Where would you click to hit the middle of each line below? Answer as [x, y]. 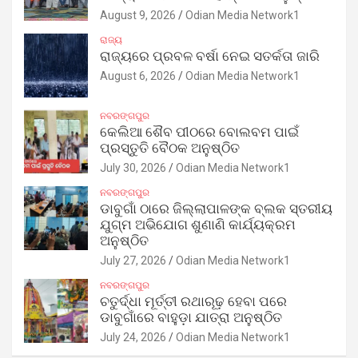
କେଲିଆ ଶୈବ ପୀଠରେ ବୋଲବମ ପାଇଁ [199, 132]
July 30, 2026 [133, 167]
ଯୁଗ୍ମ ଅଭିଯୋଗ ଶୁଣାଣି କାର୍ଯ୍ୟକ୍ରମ [198, 225]
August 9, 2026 [138, 15]
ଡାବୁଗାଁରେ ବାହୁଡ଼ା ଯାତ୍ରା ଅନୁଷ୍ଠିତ [191, 317]
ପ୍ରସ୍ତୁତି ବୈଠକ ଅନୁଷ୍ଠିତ [170, 148]
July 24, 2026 [133, 337]
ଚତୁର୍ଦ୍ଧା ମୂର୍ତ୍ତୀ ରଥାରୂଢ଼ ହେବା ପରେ [193, 301]
